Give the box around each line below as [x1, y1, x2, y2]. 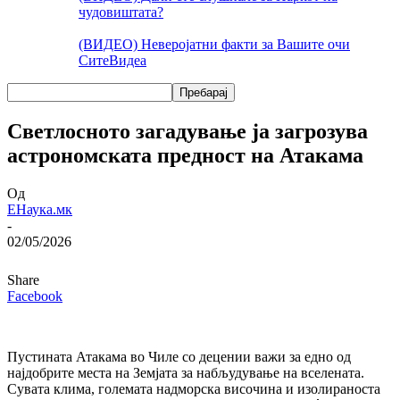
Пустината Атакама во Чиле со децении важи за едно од [7, 348, 351, 364]
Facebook [7, 287, 62, 304]
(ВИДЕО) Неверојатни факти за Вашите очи [79, 37, 350, 52]
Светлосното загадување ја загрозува [7, 119, 368, 143]
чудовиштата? [79, 4, 163, 20]
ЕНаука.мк [7, 201, 72, 217]
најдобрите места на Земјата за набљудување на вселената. [7, 364, 364, 380]
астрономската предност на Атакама [7, 143, 363, 167]
